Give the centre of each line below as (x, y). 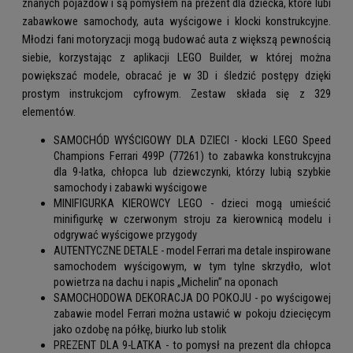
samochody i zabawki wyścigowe (130, 188)
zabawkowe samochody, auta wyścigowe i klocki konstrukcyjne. (176, 21)
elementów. (49, 111)
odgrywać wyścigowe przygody (125, 235)
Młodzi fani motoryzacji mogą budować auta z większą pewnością (176, 39)
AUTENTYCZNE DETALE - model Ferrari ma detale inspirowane (192, 251)
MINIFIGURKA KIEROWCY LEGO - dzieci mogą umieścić (192, 204)
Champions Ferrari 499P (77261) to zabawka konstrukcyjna (192, 156)
